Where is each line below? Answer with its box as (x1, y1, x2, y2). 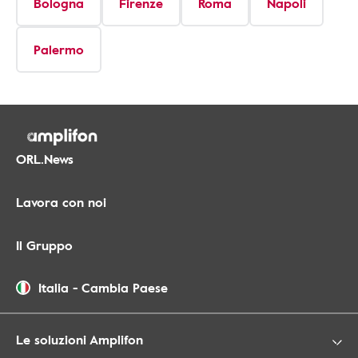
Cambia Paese (82, 278, 168, 298)
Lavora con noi (16, 193, 106, 213)
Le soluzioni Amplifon (16, 330, 143, 350)
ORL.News (16, 149, 74, 169)
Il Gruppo (16, 236, 73, 256)
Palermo (34, 40, 84, 60)
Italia (38, 278, 69, 298)
